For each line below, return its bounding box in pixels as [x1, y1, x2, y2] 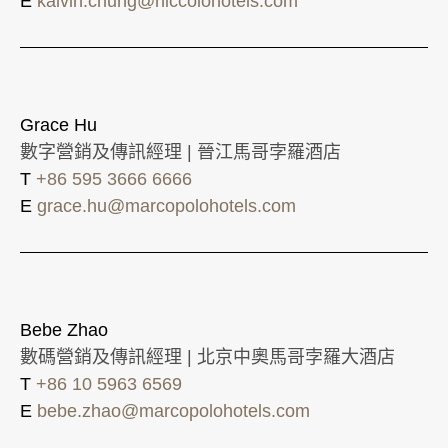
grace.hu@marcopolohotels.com [37, 195, 296, 216]
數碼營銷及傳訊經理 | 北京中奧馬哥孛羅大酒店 [20, 346, 395, 367]
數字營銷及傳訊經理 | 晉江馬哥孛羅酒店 [20, 141, 341, 162]
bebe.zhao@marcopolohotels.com [37, 400, 310, 421]
